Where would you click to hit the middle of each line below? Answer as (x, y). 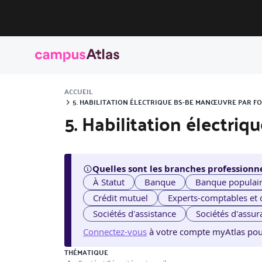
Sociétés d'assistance (135, 214)
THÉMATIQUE (86, 252)
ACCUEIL (79, 91)
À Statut (109, 182)
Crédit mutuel (121, 198)
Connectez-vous (115, 232)
